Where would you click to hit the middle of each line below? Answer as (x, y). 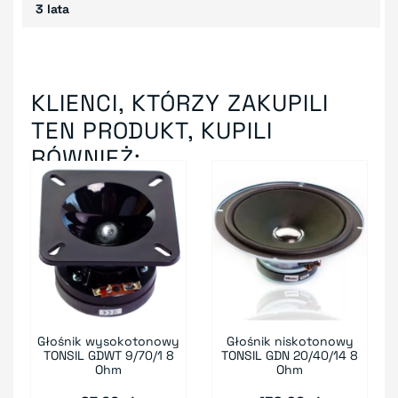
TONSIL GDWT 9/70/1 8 (108, 356)
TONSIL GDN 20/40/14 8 (290, 356)
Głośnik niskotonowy (290, 342)
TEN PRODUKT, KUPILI (152, 130)
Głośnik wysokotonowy (108, 342)
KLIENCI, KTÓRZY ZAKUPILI (180, 103)
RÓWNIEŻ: (86, 158)
